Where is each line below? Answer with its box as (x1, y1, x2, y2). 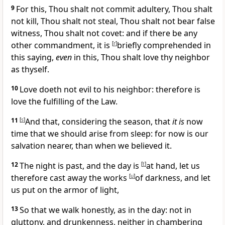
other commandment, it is (11, 40, 112, 51)
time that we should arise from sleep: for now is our (11, 128, 208, 140)
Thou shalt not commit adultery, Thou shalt (49, 4, 212, 15)
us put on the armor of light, (11, 184, 119, 196)
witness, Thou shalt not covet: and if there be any (11, 28, 197, 39)
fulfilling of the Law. (43, 96, 118, 107)
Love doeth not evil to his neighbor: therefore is (20, 84, 200, 95)
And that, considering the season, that (25, 116, 172, 128)
